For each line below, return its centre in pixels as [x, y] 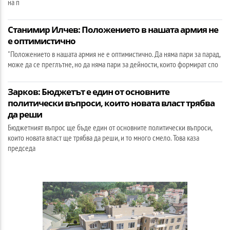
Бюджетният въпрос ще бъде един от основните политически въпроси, [110, 127]
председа [22, 148]
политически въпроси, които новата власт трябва [111, 103]
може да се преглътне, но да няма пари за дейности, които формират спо [113, 64]
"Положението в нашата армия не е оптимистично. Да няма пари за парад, [114, 54]
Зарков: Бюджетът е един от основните [89, 91]
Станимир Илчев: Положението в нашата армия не [113, 29]
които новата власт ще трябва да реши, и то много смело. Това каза [103, 137]
